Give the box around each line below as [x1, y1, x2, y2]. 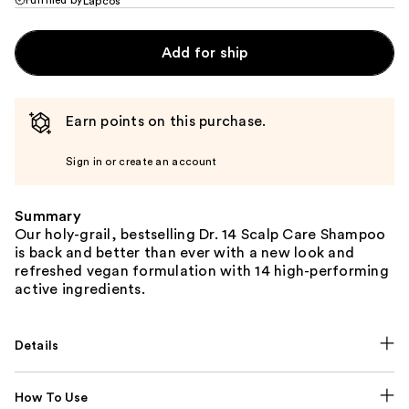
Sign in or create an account [66, 155, 217, 167]
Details [15, 339, 59, 352]
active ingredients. [15, 281, 145, 297]
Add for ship [161, 45, 248, 60]
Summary [15, 208, 81, 224]
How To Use [15, 391, 89, 404]
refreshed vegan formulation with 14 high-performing [15, 263, 389, 278]
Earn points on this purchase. [66, 113, 267, 129]
